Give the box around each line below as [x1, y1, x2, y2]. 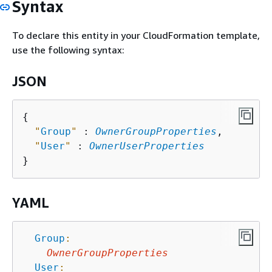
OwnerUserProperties [89, 140, 205, 152]
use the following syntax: [12, 43, 124, 56]
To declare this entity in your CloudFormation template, [12, 29, 260, 41]
